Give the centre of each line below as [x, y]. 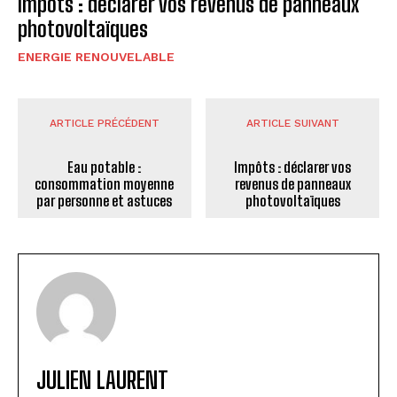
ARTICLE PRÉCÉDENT [104, 123]
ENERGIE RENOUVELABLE [96, 56]
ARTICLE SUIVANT [292, 123]
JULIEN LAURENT [102, 380]
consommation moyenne [105, 183]
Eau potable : [105, 167]
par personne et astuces [105, 200]
